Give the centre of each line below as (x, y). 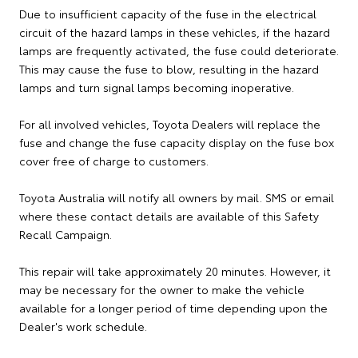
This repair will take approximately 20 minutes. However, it (175, 271)
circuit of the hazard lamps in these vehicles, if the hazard (175, 32)
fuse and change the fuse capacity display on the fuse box (177, 142)
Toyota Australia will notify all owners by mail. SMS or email (177, 197)
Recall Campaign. (66, 234)
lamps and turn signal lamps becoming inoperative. (157, 87)
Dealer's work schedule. (83, 326)
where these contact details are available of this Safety (169, 216)
